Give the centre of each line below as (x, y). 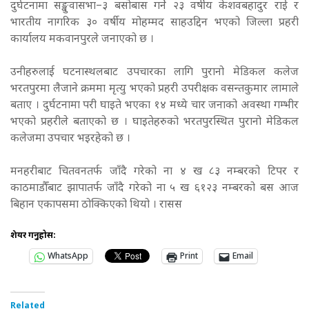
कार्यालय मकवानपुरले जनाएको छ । (82, 40)
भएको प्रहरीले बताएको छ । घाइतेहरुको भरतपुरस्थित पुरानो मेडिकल (154, 123)
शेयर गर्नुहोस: (33, 236)
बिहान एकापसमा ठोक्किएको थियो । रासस (96, 206)
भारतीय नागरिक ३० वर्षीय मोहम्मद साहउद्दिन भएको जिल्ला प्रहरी (154, 23)
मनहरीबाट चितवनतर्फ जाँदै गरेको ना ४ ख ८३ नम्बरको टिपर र (154, 172)
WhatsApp (68, 257)
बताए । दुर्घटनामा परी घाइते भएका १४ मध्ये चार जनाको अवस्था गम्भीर (154, 106)
